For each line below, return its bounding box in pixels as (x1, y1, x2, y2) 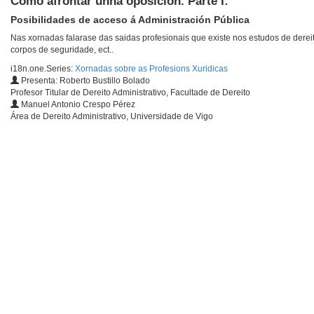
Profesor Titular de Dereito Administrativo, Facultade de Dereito (11, 88, 250, 98)
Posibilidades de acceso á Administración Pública (11, 14, 250, 26)
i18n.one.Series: (11, 64, 75, 74)
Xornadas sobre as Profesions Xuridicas (75, 64, 228, 74)
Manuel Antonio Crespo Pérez (19, 100, 135, 110)
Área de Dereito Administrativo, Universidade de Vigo (11, 111, 213, 122)
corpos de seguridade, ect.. (11, 45, 114, 55)
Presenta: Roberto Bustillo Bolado (19, 76, 150, 86)
